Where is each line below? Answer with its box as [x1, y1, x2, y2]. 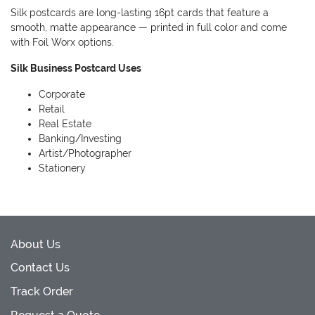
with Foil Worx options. [11, 37, 114, 48]
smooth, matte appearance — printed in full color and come [11, 22, 287, 33]
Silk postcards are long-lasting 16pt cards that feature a [11, 7, 269, 18]
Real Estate [39, 118, 91, 129]
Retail [39, 103, 65, 115]
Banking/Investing [39, 133, 122, 144]
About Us [11, 237, 60, 251]
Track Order [11, 284, 73, 298]
